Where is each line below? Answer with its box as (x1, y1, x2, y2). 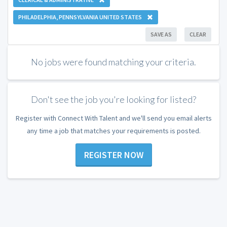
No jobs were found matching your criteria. (31, 56, 196, 67)
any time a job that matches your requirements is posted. (26, 126, 201, 135)
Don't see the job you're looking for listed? (31, 94, 196, 105)
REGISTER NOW (84, 149, 143, 161)
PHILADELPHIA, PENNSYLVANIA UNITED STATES (18, 13, 142, 21)
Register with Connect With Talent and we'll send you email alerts (15, 113, 212, 123)
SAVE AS (150, 30, 172, 38)
